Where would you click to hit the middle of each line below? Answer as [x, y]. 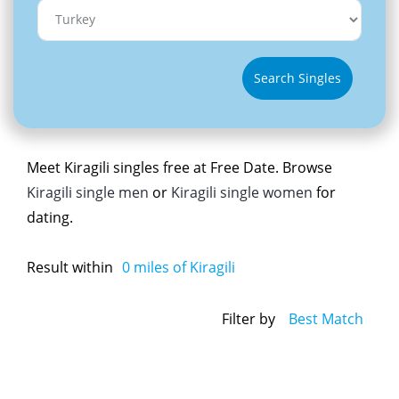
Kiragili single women [242, 192]
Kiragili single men [88, 192]
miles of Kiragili [183, 267]
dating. [50, 217]
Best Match [326, 319]
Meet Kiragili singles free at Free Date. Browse [179, 167]
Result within [70, 267]
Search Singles [297, 78]
